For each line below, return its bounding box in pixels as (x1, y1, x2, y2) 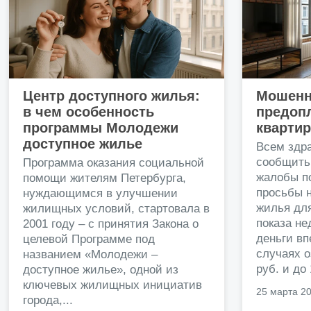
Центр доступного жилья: (23, 87, 200, 103)
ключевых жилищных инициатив (23, 278, 202, 292)
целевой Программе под (23, 232, 155, 246)
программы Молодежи (23, 119, 178, 135)
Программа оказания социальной (23, 155, 204, 169)
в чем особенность (23, 103, 154, 119)
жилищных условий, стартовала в (23, 201, 210, 215)
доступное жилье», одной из (23, 262, 178, 276)
